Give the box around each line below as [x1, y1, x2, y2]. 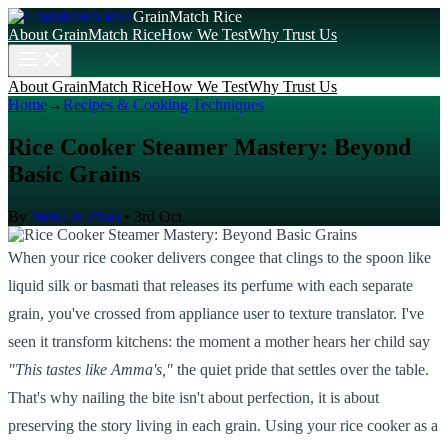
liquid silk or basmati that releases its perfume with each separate [8, 276, 413, 294]
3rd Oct [134, 207, 182, 225]
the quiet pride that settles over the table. [173, 360, 429, 378]
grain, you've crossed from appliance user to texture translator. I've [8, 304, 424, 322]
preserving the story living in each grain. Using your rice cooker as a [8, 416, 438, 434]
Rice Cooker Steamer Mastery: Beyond [8, 133, 411, 160]
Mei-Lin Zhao [31, 207, 120, 225]
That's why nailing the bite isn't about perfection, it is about [8, 388, 379, 406]
